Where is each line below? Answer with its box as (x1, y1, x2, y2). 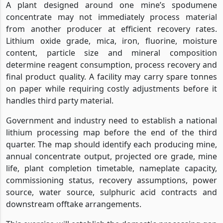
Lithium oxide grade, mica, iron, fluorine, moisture (6, 35, 217, 46)
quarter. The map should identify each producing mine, (6, 138, 217, 150)
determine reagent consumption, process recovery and (6, 59, 217, 70)
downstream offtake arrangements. (6, 198, 141, 210)
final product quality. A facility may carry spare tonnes (6, 71, 217, 82)
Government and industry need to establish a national (6, 114, 217, 126)
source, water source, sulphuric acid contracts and (6, 186, 217, 198)
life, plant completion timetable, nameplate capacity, (6, 162, 217, 174)
